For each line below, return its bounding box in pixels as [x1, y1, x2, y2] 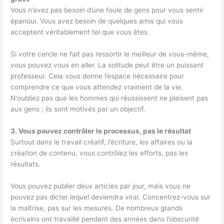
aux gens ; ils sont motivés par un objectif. [10, 105, 146, 113]
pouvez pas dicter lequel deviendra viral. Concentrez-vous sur [10, 192, 211, 201]
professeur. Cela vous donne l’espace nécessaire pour [10, 72, 184, 80]
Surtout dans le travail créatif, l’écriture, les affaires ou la [10, 138, 193, 146]
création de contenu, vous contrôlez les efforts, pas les [10, 149, 188, 157]
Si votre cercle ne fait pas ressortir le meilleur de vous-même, [10, 50, 209, 58]
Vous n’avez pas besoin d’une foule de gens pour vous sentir [10, 6, 204, 14]
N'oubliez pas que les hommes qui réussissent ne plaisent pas [10, 94, 208, 102]
